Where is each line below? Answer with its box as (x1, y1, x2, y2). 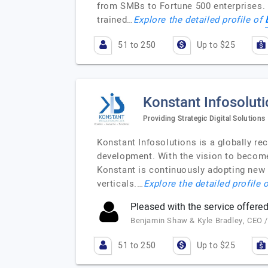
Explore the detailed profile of (133, 13, 266, 26)
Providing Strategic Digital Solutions (143, 112, 266, 124)
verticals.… (97, 177, 144, 190)
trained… (97, 13, 133, 26)
